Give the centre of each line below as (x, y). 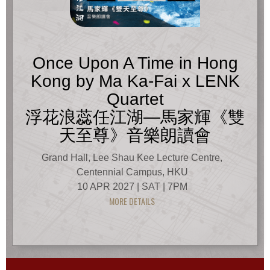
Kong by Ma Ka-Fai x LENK (135, 81)
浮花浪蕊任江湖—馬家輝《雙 (135, 117)
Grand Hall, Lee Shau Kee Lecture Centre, (132, 157)
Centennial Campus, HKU (132, 172)
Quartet (135, 99)
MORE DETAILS (132, 201)
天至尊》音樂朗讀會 (135, 135)
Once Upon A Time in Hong (135, 63)
